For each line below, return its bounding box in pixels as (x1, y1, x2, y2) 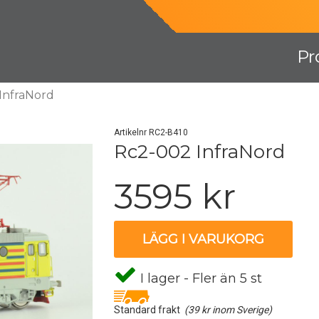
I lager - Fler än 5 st (137, 271, 263, 286)
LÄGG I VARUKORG (142, 231, 265, 247)
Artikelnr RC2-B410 (114, 127, 189, 137)
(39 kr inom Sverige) (184, 304, 273, 315)
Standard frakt (114, 304, 185, 315)
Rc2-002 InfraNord (114, 140, 286, 163)
